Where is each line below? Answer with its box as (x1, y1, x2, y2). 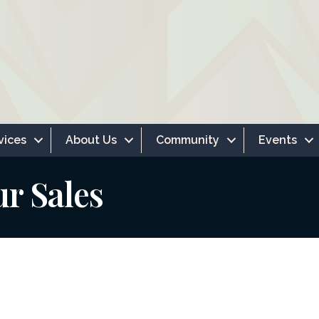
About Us (66, 133, 117, 147)
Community (156, 133, 219, 147)
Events (258, 133, 297, 147)
